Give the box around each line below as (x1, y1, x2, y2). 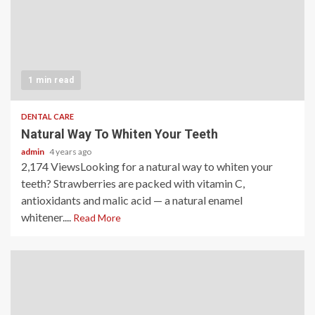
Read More (73, 212, 121, 224)
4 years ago (49, 146, 91, 157)
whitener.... (21, 210, 73, 224)
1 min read (28, 75, 74, 85)
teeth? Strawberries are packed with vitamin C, (21, 176, 245, 190)
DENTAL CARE (21, 112, 74, 121)
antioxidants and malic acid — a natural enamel (21, 193, 243, 207)
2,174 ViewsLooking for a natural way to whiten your (21, 160, 273, 173)
